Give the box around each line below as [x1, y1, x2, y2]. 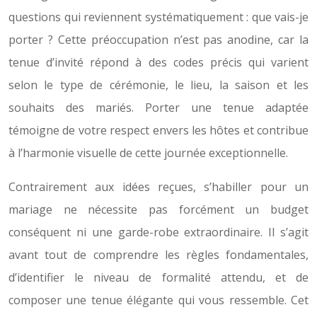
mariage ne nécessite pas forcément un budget [8, 201, 309, 217]
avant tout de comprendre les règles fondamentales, [8, 246, 309, 263]
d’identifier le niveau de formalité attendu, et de [8, 269, 309, 285]
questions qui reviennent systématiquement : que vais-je [8, 8, 309, 25]
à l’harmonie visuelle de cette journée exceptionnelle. [8, 144, 288, 161]
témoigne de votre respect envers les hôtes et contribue [8, 122, 309, 138]
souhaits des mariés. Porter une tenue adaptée [8, 99, 309, 115]
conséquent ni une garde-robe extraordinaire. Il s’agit [8, 224, 309, 240]
